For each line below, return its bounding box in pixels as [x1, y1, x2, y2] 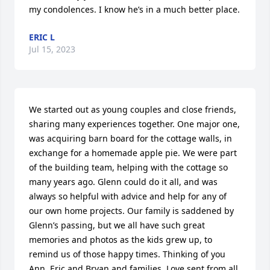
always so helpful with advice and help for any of [29, 190, 227, 202]
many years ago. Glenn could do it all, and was [29, 175, 218, 187]
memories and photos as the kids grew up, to [29, 233, 212, 245]
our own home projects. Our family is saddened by [29, 204, 234, 216]
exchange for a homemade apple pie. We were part [29, 146, 237, 159]
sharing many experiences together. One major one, [29, 118, 240, 130]
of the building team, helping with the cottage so [29, 161, 228, 173]
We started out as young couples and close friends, [29, 103, 236, 115]
